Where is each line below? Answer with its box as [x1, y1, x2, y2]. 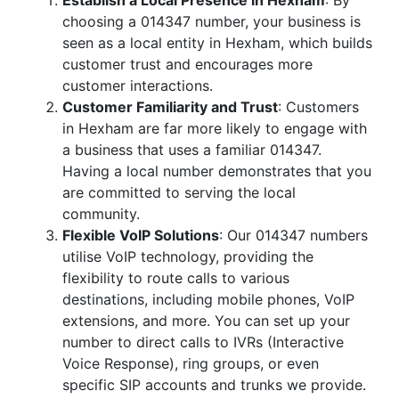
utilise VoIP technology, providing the [62, 248, 313, 265]
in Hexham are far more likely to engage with [62, 119, 367, 137]
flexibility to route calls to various [62, 269, 289, 287]
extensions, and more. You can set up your [62, 312, 350, 330]
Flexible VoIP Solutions [62, 226, 219, 244]
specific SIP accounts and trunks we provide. [62, 376, 366, 394]
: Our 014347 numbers [219, 226, 368, 244]
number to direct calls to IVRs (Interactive [62, 333, 344, 351]
